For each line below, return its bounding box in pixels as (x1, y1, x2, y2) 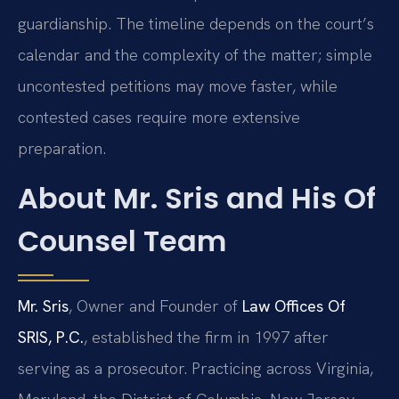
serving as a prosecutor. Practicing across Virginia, (18, 357, 373, 379)
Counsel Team (18, 220, 226, 261)
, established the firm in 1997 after (84, 326, 329, 347)
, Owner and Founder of (69, 295, 242, 316)
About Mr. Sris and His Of (18, 177, 376, 218)
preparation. (18, 138, 106, 159)
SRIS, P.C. (18, 326, 84, 347)
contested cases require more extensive (18, 107, 300, 128)
